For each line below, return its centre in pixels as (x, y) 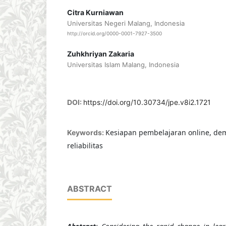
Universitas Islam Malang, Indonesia (123, 65)
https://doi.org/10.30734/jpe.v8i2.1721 (147, 102)
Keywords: (86, 133)
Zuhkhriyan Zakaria (100, 54)
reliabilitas (85, 146)
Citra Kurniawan (95, 12)
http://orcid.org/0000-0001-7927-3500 (114, 34)
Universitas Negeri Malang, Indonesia (126, 23)
